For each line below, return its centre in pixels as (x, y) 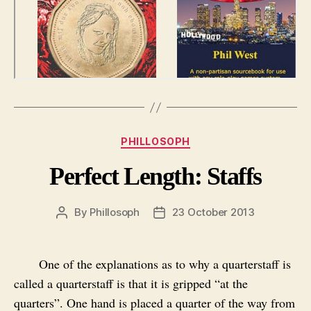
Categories (186, 139)
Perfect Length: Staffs (155, 176)
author (77, 228)
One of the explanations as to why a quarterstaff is (165, 263)
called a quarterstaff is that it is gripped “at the (131, 283)
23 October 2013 (213, 212)
